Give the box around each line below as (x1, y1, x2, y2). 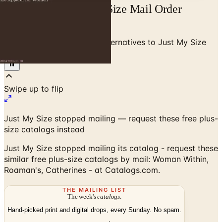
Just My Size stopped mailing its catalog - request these (4, 143, 218, 153)
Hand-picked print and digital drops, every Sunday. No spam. (7, 206, 181, 214)
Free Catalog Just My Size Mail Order (4, 2, 182, 15)
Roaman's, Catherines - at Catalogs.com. (4, 165, 160, 175)
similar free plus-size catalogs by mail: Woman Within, (4, 154, 209, 164)
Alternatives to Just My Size (100, 37, 206, 47)
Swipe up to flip (4, 83, 63, 94)
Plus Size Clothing (29, 37, 97, 47)
